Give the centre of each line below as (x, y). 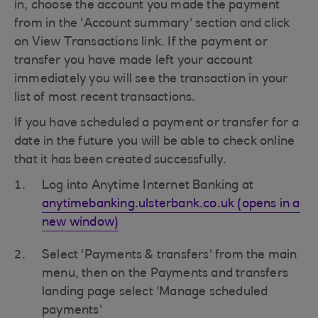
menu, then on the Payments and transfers (165, 274)
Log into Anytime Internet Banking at (148, 186)
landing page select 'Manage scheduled (155, 292)
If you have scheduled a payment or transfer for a (157, 124)
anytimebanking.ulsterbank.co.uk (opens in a (171, 204)
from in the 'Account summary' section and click (152, 24)
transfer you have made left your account (134, 61)
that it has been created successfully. (121, 160)
